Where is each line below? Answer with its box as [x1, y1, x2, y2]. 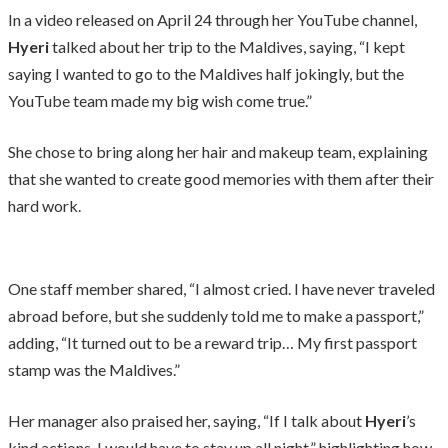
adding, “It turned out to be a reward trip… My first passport [8, 332, 417, 352]
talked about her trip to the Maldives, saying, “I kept [52, 36, 405, 56]
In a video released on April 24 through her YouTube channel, [8, 9, 417, 29]
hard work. [8, 195, 81, 215]
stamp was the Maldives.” [8, 359, 180, 379]
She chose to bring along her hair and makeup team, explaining [8, 141, 428, 161]
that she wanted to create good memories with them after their [8, 168, 434, 188]
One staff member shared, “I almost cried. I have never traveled [8, 278, 435, 298]
